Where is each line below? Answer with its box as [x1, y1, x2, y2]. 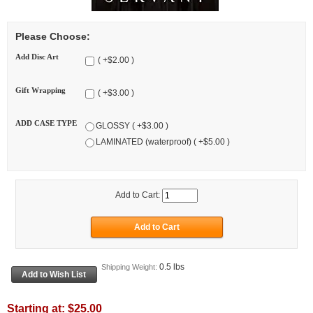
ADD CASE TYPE [15, 118, 77, 127]
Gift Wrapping [15, 85, 66, 94]
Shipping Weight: [101, 263, 159, 272]
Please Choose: [15, 31, 90, 43]
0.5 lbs [159, 262, 184, 272]
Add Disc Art [15, 52, 59, 61]
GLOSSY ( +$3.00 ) [96, 121, 169, 131]
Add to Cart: [115, 190, 162, 201]
